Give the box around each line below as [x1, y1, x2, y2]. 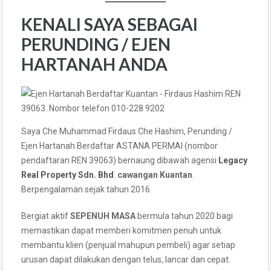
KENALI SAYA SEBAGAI [21, 13, 198, 34]
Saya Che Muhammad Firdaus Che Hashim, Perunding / [21, 126, 232, 136]
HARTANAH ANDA [21, 53, 168, 74]
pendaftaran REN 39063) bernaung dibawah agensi [21, 155, 218, 165]
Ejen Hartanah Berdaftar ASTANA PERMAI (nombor [21, 140, 218, 151]
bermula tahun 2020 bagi [135, 211, 233, 221]
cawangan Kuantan [117, 169, 192, 180]
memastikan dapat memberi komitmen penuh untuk [21, 225, 221, 235]
